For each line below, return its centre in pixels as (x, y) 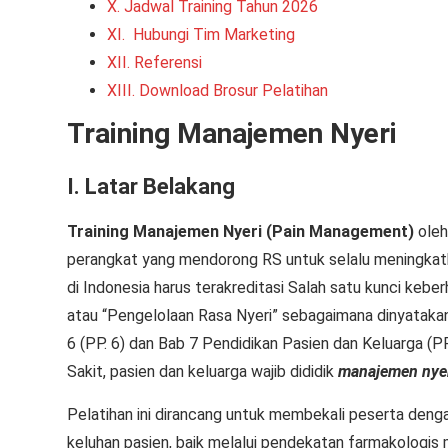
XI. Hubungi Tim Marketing (201, 34)
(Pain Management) (340, 231)
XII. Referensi (154, 62)
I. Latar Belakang (151, 186)
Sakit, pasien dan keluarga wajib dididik (202, 371)
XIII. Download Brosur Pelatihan (217, 90)
